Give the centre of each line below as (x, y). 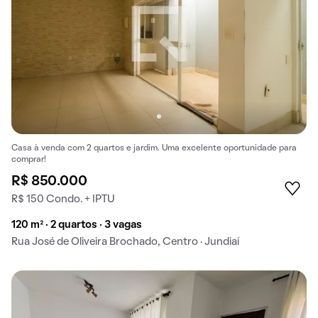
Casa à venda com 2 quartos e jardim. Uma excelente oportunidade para (154, 148)
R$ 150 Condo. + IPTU (63, 199)
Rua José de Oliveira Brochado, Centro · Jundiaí (125, 242)
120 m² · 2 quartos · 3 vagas (77, 225)
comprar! (29, 159)
